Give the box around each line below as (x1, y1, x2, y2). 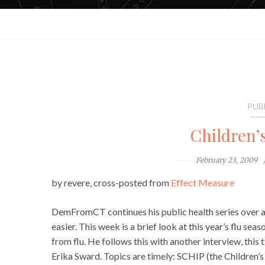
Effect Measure (171, 177, 234, 189)
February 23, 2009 (196, 156, 258, 165)
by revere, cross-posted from (51, 177, 171, 189)
